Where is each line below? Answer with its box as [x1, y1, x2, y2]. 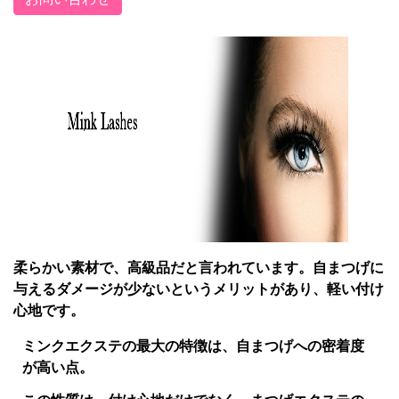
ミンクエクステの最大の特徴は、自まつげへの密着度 [22, 335, 364, 355]
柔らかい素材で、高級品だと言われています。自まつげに [13, 256, 384, 277]
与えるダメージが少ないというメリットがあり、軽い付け [13, 278, 384, 298]
